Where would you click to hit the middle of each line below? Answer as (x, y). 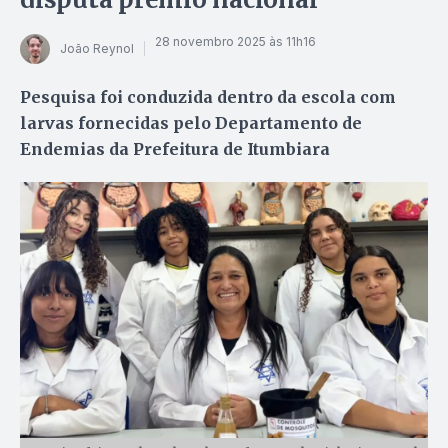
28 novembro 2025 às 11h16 (235, 42)
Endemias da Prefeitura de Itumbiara (175, 148)
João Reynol (97, 49)
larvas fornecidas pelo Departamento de (191, 122)
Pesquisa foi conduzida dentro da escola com (208, 96)
